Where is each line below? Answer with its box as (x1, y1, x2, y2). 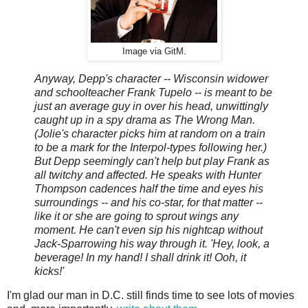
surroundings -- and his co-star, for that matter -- (34, 196, 263, 208)
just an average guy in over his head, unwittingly (34, 100, 268, 112)
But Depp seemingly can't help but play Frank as (34, 155, 269, 167)
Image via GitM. (122, 46, 186, 56)
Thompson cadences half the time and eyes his (34, 182, 263, 195)
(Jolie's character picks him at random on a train (34, 127, 265, 140)
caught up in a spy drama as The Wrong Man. (34, 113, 255, 126)
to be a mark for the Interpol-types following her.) (34, 141, 267, 153)
